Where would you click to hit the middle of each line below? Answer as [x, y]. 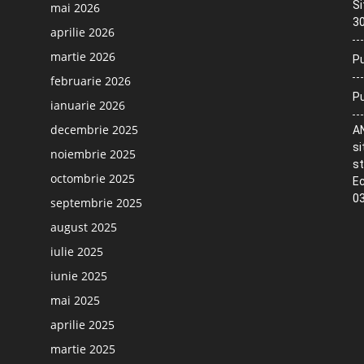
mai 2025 [75, 300]
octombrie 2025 [93, 178]
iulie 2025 [77, 251]
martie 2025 [83, 349]
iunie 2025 [79, 276]
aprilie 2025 [82, 325]
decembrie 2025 [94, 130]
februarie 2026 [91, 81]
